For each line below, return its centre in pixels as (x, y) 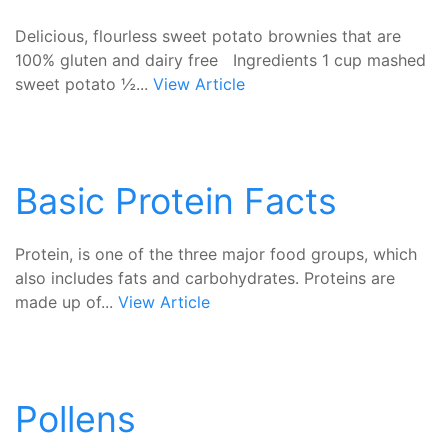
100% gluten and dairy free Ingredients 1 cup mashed (220, 60)
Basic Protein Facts (176, 201)
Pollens (75, 419)
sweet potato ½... (84, 84)
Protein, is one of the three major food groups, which (216, 254)
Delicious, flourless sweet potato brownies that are (208, 36)
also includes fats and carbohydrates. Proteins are (205, 278)
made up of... (66, 302)
